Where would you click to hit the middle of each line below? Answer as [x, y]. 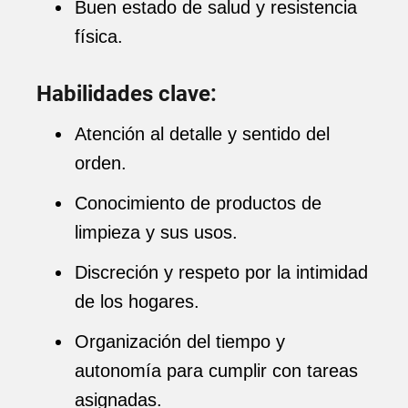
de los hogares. [137, 301]
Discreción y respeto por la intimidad [221, 272]
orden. [101, 163]
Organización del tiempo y [180, 342]
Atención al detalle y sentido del [202, 134]
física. [99, 36]
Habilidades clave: [127, 94]
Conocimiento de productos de [198, 203]
